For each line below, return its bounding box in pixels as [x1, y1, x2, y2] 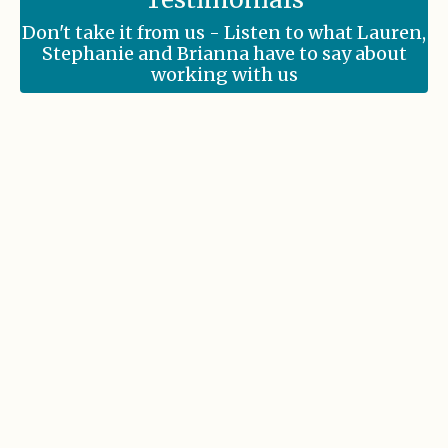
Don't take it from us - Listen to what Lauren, [22, 20, 426, 44]
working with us [150, 62, 298, 86]
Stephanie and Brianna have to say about [41, 41, 407, 65]
